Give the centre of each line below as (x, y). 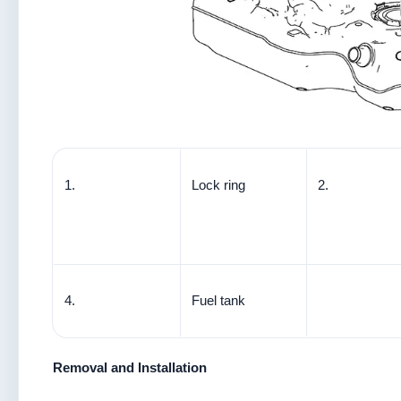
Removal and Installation (130, 368)
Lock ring (218, 185)
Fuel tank (218, 301)
